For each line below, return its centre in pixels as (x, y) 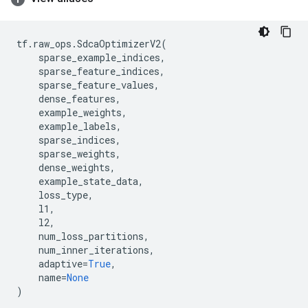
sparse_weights (77, 154)
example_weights (80, 112)
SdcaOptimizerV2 (119, 44)
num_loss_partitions (91, 236)
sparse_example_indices (99, 57)
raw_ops (52, 44)
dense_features (77, 99)
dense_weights (74, 167)
